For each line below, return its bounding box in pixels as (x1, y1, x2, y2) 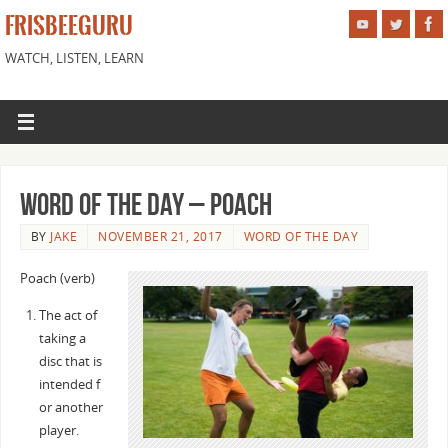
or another (38, 399, 103, 417)
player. (38, 422, 79, 440)
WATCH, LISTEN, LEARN (5, 50, 144, 67)
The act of (38, 307, 97, 325)
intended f (38, 376, 100, 394)
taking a (38, 330, 86, 348)
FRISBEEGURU (5, 14, 133, 38)
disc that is (38, 353, 102, 371)
